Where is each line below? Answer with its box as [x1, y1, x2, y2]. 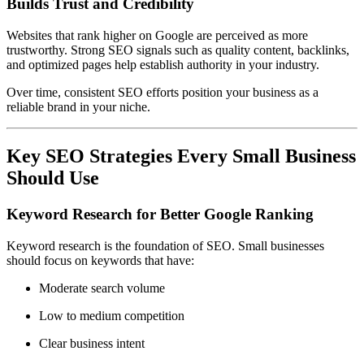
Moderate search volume [39, 280, 165, 295]
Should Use [6, 167, 99, 188]
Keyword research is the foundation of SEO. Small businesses [6, 238, 324, 253]
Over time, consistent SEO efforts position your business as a [6, 85, 318, 100]
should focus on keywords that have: [6, 253, 194, 267]
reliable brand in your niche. [6, 100, 150, 115]
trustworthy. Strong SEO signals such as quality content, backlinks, [6, 43, 349, 58]
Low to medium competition [39, 308, 184, 323]
